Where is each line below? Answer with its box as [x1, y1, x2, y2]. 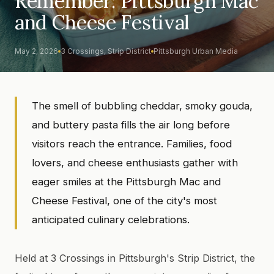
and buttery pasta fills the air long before [32, 119, 230, 131]
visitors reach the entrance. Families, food [32, 138, 232, 150]
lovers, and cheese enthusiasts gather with [32, 157, 238, 169]
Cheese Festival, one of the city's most [32, 194, 217, 207]
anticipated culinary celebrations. [32, 213, 190, 226]
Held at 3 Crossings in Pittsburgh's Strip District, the [15, 252, 255, 264]
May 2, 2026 [15, 46, 58, 56]
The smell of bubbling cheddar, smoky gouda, [32, 100, 253, 112]
